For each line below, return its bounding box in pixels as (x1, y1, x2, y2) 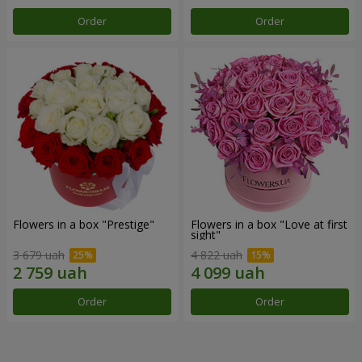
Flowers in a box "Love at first (191, 216, 347, 232)
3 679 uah (13, 247, 65, 263)
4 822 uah (191, 247, 242, 263)
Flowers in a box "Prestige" (13, 216, 154, 232)
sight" (191, 226, 221, 242)
